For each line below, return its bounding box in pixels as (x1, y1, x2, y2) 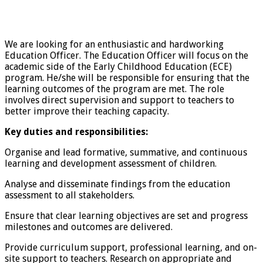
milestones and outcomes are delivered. (5, 221, 173, 233)
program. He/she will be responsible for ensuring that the (5, 72, 249, 84)
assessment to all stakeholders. (5, 190, 134, 201)
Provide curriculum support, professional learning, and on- (5, 242, 257, 254)
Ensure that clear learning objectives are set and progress (5, 210, 248, 222)
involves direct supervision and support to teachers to (5, 95, 234, 106)
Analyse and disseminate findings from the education (5, 178, 230, 190)
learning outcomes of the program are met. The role (5, 83, 224, 95)
